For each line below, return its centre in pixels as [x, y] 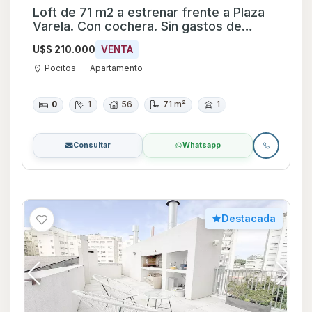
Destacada [249, 218]
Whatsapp [202, 145]
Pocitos [60, 68]
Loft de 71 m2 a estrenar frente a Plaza [149, 13]
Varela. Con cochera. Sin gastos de [137, 26]
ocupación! [65, 40]
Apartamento [116, 68]
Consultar [92, 145]
